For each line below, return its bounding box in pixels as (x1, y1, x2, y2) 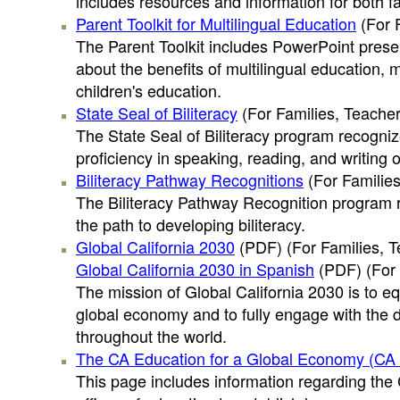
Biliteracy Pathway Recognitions (76, 168, 304, 191)
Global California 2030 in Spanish (76, 257, 314, 280)
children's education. (76, 79, 221, 102)
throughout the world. (76, 324, 227, 347)
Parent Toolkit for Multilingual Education (76, 12, 356, 35)
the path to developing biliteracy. (76, 212, 305, 236)
